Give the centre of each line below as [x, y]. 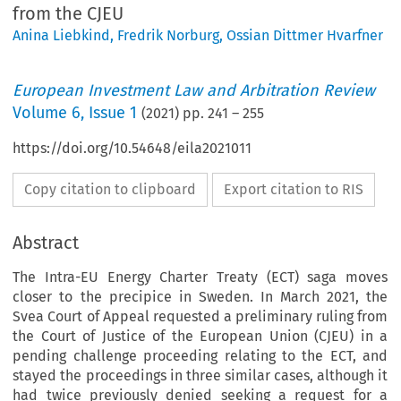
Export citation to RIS [294, 189]
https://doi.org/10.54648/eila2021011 [132, 148]
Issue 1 [113, 112]
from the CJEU [68, 13]
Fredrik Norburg [169, 35]
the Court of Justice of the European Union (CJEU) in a [200, 336]
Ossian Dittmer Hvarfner [305, 35]
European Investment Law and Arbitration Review [194, 90]
